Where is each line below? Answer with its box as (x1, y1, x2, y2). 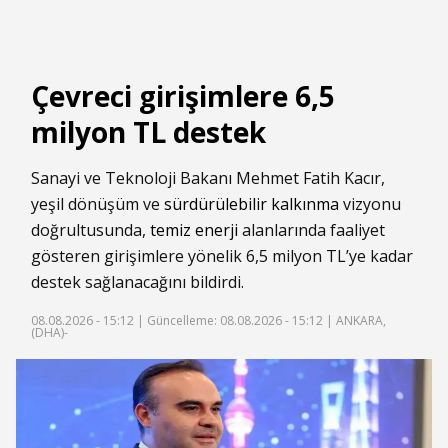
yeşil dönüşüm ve (31, 193, 164, 216)
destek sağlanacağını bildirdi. (31, 271, 244, 294)
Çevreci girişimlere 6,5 (31, 77, 335, 116)
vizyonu (339, 193, 401, 216)
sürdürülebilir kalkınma (164, 193, 339, 216)
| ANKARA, (323, 312, 386, 330)
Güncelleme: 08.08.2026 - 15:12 (147, 312, 323, 330)
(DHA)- (31, 324, 68, 342)
